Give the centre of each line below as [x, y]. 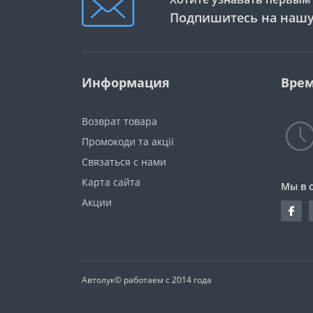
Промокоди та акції [128, 141]
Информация [126, 82]
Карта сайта [111, 182]
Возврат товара [119, 121]
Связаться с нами [124, 162]
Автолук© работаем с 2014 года [147, 280]
